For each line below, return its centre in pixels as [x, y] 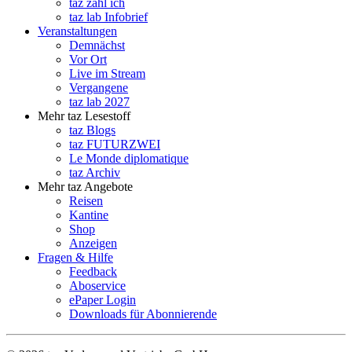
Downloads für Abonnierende [143, 314]
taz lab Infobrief [108, 17]
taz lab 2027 [99, 102]
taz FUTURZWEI [115, 145]
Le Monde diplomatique [129, 159]
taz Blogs [92, 130]
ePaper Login [103, 300]
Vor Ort [88, 60]
